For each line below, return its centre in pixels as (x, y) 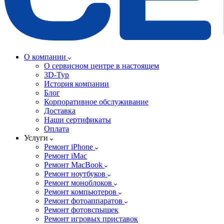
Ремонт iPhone (69, 147)
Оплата (56, 129)
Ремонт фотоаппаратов (84, 201)
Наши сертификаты (77, 120)
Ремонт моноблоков (79, 183)
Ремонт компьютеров (81, 192)
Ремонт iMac (65, 156)
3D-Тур (56, 75)
